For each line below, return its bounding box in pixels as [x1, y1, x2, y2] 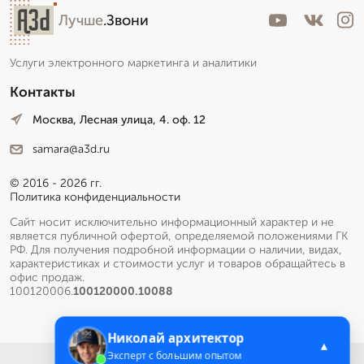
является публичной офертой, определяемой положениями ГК [10, 229, 348, 244]
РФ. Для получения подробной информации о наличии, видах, [10, 243, 342, 258]
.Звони [103, 11, 149, 29]
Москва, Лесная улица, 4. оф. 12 [32, 112, 206, 127]
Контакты [10, 83, 76, 100]
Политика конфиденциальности [10, 190, 180, 205]
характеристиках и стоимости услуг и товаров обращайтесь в [10, 257, 345, 271]
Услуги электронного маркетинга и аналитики [10, 55, 257, 70]
